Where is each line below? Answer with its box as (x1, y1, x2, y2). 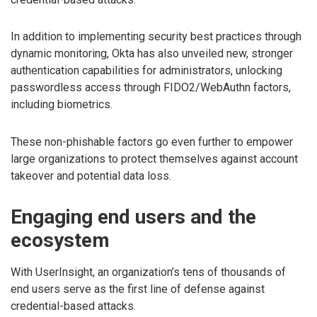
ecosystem (11, 228, 110, 252)
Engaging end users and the (11, 204, 256, 229)
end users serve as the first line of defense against (11, 282, 265, 296)
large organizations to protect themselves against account (11, 152, 298, 166)
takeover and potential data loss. (11, 169, 171, 183)
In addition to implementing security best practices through (11, 30, 301, 44)
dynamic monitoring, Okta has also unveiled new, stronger (11, 47, 293, 61)
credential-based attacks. (11, 299, 136, 313)
